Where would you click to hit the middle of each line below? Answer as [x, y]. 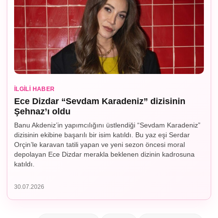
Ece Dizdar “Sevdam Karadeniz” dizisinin [100, 101]
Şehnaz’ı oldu [42, 111]
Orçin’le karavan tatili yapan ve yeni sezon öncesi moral [100, 145]
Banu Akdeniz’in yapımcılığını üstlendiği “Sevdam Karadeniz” [107, 125]
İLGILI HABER [35, 89]
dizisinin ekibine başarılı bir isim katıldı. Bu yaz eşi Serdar [102, 135]
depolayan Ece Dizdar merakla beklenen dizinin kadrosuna [104, 154]
